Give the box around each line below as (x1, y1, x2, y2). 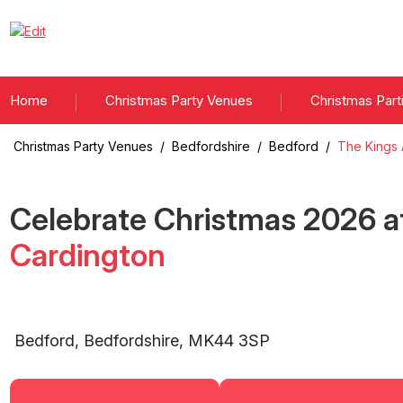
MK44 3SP (187, 331, 270, 351)
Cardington (9, 237, 166, 274)
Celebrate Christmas (9, 201, 303, 238)
